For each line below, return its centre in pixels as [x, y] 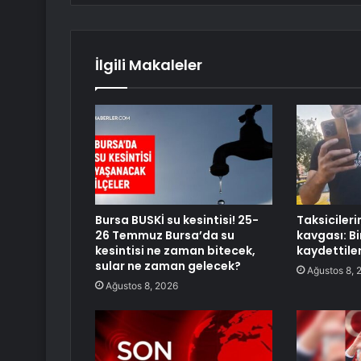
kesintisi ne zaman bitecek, [175, 251]
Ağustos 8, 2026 [142, 286]
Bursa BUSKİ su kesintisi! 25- [177, 220]
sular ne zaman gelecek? [168, 266]
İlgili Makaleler [149, 65]
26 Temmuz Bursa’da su [165, 236]
